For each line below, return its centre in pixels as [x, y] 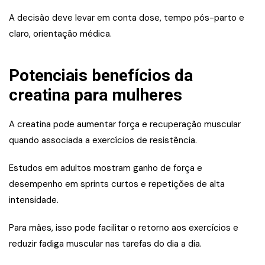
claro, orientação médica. [60, 34]
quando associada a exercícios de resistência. [103, 140]
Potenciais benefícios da [101, 76]
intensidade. [34, 200]
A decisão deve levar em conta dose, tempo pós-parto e [127, 18]
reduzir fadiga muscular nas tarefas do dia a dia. [105, 244]
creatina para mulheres [96, 95]
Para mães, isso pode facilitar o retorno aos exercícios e [124, 228]
